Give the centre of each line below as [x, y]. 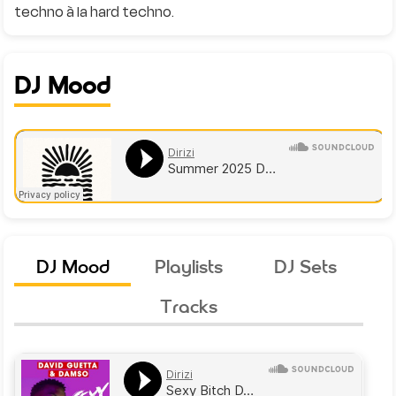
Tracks [189, 306]
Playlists [189, 267]
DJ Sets [305, 267]
